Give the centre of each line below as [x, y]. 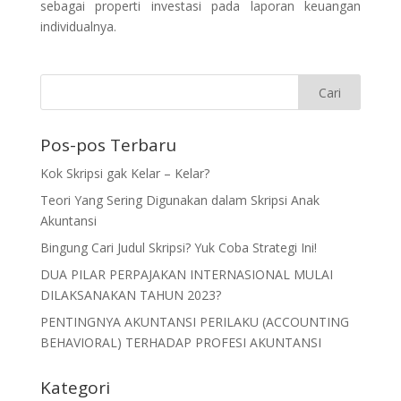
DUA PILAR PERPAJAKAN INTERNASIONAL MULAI [186, 274]
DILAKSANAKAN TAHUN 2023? [130, 295]
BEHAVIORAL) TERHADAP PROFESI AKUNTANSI [180, 342]
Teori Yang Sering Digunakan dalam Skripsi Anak [179, 200]
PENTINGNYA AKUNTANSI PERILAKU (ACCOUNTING [194, 322]
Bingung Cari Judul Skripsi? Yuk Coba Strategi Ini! [178, 247]
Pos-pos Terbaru [108, 145]
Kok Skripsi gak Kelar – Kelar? [124, 173]
